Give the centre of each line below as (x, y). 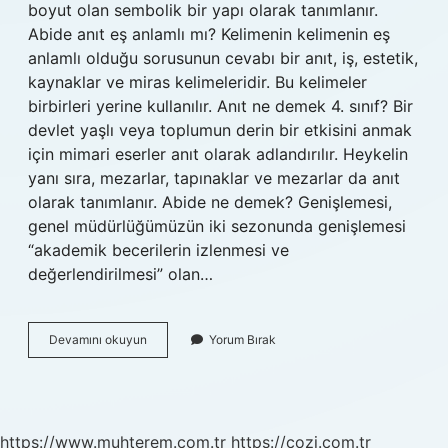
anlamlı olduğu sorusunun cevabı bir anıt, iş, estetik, (223, 58)
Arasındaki (175, 374)
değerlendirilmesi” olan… (120, 274)
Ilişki (158, 392)
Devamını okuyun (98, 339)
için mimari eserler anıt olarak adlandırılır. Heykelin (218, 154)
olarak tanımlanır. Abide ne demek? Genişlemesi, (210, 202)
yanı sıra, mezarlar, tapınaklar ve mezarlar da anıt (214, 178)
